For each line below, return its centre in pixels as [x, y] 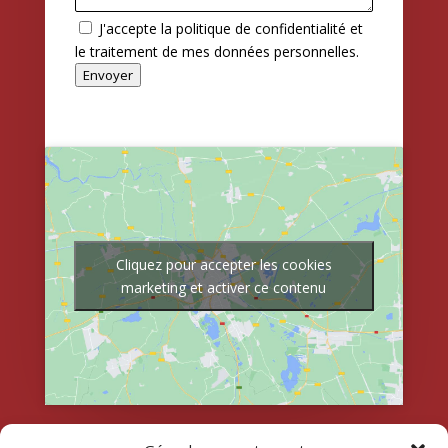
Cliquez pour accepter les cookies [223, 265]
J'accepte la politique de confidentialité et [230, 29]
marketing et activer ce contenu [224, 288]
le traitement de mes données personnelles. [216, 52]
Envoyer [107, 75]
